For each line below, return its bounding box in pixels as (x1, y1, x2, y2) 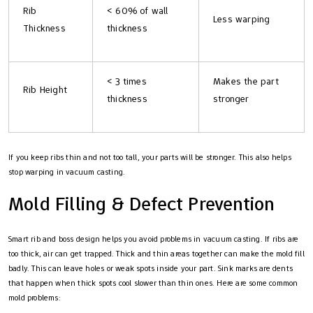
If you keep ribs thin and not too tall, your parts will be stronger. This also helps (8, 151, 291, 163)
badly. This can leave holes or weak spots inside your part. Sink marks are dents (8, 262, 293, 274)
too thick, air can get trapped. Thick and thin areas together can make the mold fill (8, 247, 305, 259)
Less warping (213, 12, 270, 25)
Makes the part (213, 74, 279, 87)
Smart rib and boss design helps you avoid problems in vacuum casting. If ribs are (8, 233, 299, 245)
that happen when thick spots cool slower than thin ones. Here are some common (8, 277, 298, 289)
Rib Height (23, 82, 67, 96)
